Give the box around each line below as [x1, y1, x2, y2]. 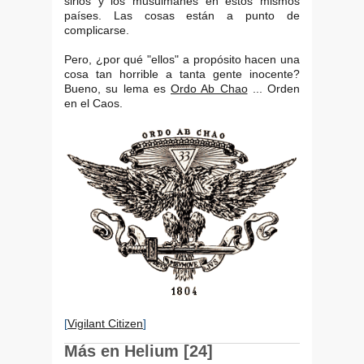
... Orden [247, 81, 300, 95]
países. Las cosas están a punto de [64, 8, 300, 22]
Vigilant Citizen [67, 317, 143, 331]
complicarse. [64, 23, 129, 37]
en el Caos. [64, 96, 123, 110]
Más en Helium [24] [64, 342, 213, 361]
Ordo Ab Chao [171, 81, 248, 95]
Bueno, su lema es [64, 81, 171, 95]
